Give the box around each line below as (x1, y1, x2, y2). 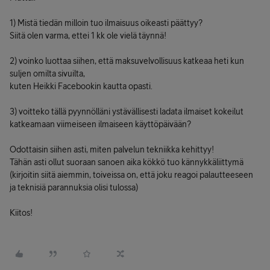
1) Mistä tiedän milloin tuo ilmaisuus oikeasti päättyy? (10, 18, 202, 28)
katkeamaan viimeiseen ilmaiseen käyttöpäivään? (10, 119, 191, 129)
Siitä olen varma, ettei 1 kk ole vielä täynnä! (10, 31, 166, 40)
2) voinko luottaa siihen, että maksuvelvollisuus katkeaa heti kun (10, 56, 244, 66)
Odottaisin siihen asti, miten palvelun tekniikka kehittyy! (10, 145, 214, 154)
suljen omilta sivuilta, (10, 69, 85, 78)
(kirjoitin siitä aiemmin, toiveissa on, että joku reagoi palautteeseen (10, 170, 253, 180)
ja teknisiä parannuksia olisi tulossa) (10, 183, 138, 192)
